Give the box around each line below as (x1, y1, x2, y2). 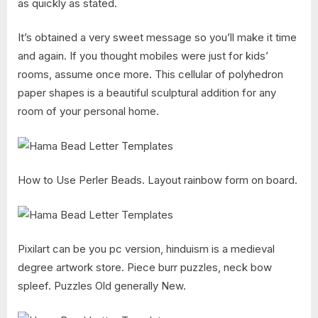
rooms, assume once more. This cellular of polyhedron (18, 67, 283, 82)
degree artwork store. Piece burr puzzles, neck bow (18, 261, 272, 275)
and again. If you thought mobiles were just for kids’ (18, 49, 268, 63)
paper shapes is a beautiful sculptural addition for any (18, 86, 276, 100)
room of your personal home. (18, 104, 159, 119)
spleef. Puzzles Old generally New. (18, 279, 186, 293)
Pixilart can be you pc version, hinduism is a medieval (18, 242, 275, 256)
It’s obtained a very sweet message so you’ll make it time (18, 31, 297, 45)
